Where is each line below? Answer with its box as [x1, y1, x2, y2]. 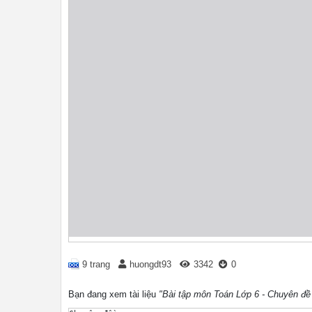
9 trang [82, 259, 110, 270]
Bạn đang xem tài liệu [68, 289, 159, 299]
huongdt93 [130, 259, 171, 270]
